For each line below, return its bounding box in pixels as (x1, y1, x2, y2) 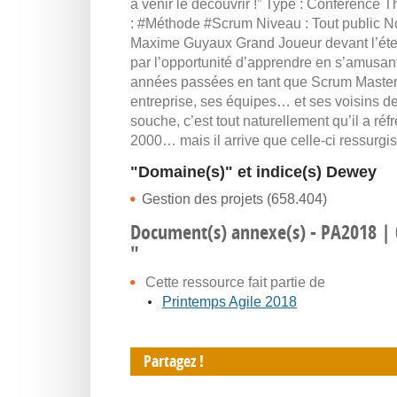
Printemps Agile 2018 (162, 294, 297, 309)
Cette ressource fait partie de (145, 275, 325, 290)
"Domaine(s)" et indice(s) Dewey (130, 163, 377, 181)
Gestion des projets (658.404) (142, 191, 327, 206)
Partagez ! (144, 350, 204, 372)
